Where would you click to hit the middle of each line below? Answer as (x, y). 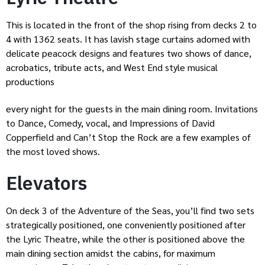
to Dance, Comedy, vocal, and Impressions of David (110, 123)
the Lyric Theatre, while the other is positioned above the (125, 239)
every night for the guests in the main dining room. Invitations (132, 109)
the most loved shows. (53, 151)
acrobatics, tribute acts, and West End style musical (112, 67)
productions (30, 81)
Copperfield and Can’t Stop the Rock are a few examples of (128, 137)
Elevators (47, 183)
